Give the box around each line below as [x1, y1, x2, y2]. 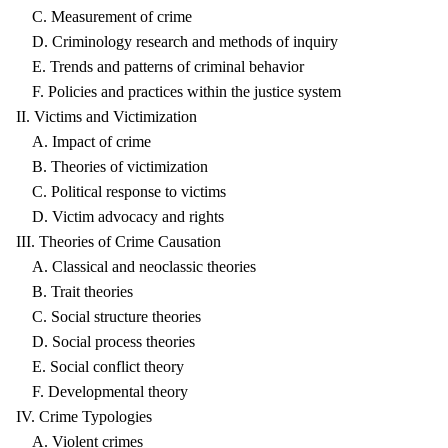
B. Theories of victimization [16, 158, 208, 175]
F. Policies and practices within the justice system [16, 83, 341, 100]
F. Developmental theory [16, 383, 188, 400]
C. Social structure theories [16, 308, 201, 325]
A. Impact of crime [16, 133, 151, 150]
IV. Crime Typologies [16, 408, 152, 425]
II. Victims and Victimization [16, 108, 197, 125]
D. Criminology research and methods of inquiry [16, 33, 338, 50]
